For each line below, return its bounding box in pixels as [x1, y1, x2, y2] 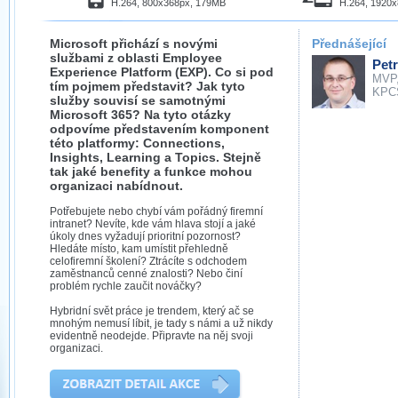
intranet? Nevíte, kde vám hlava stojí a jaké [50, 218, 256, 230]
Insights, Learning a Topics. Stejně [50, 150, 261, 164]
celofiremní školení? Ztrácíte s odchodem [50, 255, 247, 267]
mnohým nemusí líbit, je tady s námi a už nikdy [50, 317, 273, 330]
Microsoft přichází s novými [50, 36, 218, 51]
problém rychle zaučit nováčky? [50, 280, 202, 292]
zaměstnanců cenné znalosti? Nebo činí [50, 267, 243, 280]
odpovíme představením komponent [50, 122, 269, 136]
